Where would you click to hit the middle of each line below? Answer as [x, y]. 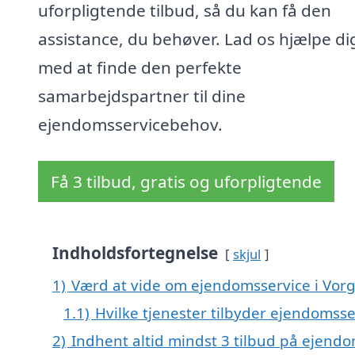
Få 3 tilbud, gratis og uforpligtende [186, 182]
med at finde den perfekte [140, 68]
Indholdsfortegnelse [135, 253]
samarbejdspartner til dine [142, 96]
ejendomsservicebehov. [130, 125]
